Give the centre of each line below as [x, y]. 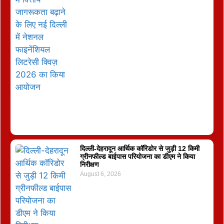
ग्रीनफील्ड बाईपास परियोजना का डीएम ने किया [137, 156]
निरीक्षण [89, 164]
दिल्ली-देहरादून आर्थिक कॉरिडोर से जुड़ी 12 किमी [139, 148]
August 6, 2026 [100, 174]
